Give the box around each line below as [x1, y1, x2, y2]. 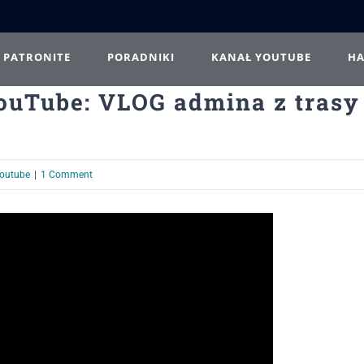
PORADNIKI [107, 49, 175, 64]
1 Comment [41, 169, 93, 180]
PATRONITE [3, 49, 71, 64]
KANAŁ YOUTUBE [211, 49, 311, 64]
